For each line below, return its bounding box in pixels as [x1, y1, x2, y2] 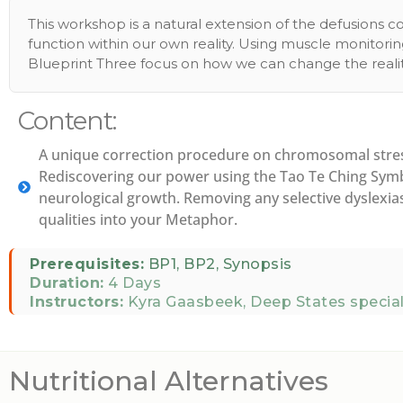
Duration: [30, 274, 104, 291]
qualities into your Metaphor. [38, 210, 237, 229]
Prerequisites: [30, 255, 144, 273]
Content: [18, 105, 116, 136]
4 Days [103, 274, 161, 291]
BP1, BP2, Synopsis [144, 255, 292, 273]
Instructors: [30, 293, 123, 310]
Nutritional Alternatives [9, 364, 328, 398]
